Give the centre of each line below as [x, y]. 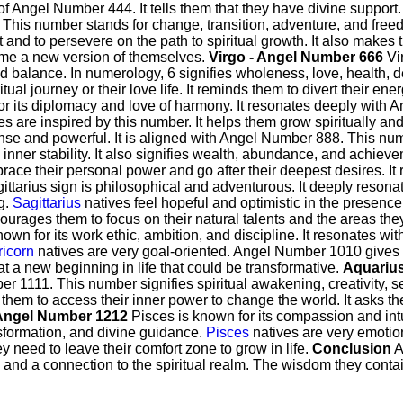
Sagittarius [47, 203]
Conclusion [352, 349]
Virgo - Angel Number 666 [296, 57]
